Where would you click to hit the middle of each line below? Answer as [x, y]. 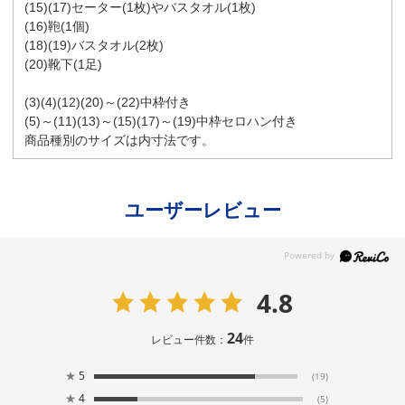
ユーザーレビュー [202, 210]
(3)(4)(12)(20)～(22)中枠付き [108, 102]
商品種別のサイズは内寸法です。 [120, 140]
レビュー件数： [188, 340]
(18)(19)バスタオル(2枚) [94, 45]
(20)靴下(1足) [64, 64]
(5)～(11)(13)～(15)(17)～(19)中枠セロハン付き [161, 121]
